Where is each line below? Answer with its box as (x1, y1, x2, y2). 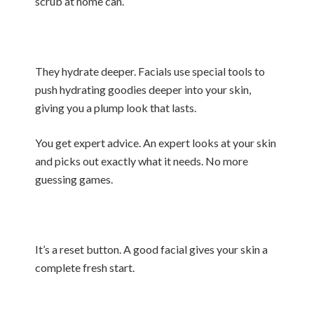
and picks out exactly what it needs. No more (35, 154, 248, 168)
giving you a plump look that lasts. (35, 101, 196, 114)
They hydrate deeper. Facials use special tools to (35, 64, 265, 78)
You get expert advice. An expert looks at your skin (35, 136, 276, 149)
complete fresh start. (35, 261, 135, 274)
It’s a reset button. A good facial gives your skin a (35, 243, 268, 256)
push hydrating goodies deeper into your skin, (35, 83, 251, 96)
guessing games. (35, 172, 113, 186)
